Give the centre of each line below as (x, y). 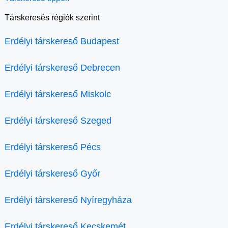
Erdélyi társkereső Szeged (58, 121)
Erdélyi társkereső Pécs (53, 147)
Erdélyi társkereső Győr (52, 174)
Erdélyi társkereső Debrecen (62, 68)
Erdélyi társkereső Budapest (62, 41)
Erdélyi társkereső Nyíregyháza (68, 200)
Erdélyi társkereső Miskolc (58, 94)
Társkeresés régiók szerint (52, 18)
